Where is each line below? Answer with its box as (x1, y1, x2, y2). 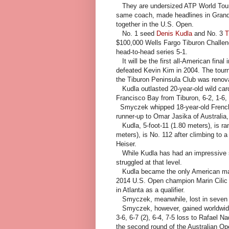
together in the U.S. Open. (116, 20, 194, 29)
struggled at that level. (116, 158, 182, 167)
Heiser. (116, 140, 136, 148)
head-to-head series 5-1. (116, 48, 188, 56)
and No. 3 (192, 30, 225, 38)
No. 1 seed (116, 30, 156, 38)
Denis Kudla (156, 30, 192, 38)
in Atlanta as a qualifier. (116, 186, 185, 194)
